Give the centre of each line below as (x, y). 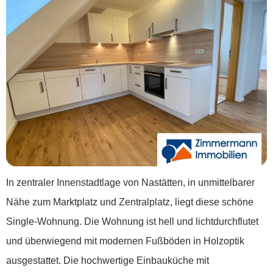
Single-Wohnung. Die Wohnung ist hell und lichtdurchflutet (132, 222)
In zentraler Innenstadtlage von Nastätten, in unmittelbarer (130, 183)
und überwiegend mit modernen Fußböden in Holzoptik (125, 241)
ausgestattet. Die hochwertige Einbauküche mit (108, 261)
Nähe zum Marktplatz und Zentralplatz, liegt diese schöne (130, 202)
